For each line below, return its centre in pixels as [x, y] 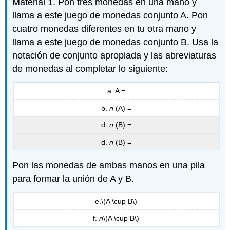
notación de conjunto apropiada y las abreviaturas [114, 55]
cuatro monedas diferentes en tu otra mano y [104, 28]
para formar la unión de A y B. [73, 179]
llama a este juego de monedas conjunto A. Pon [110, 15]
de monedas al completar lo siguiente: [90, 69]
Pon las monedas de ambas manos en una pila [109, 166]
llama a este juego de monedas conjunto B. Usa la [116, 42]
